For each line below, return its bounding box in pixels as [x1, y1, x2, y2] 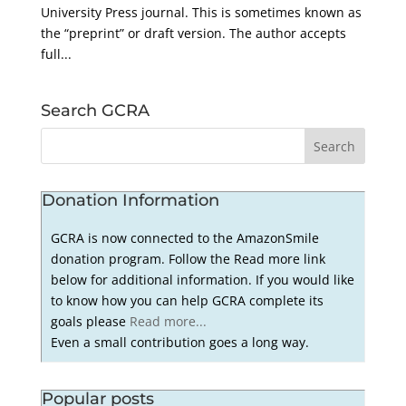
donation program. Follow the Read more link [51, 249, 326, 267]
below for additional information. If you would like [51, 270, 355, 288]
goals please [51, 312, 130, 330]
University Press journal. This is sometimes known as [40, 4, 362, 22]
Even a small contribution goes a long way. [51, 333, 310, 351]
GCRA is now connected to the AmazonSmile [51, 228, 320, 246]
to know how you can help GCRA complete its [51, 291, 324, 309]
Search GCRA [40, 101, 150, 121]
